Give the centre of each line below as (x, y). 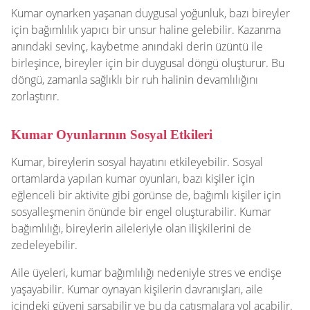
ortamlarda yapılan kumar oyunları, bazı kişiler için (133, 178)
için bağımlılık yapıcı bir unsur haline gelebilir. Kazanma (146, 29)
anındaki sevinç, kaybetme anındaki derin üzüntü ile (137, 46)
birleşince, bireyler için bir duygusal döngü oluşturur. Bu (148, 63)
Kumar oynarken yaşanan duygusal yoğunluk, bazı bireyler (151, 13)
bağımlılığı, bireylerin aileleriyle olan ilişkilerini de (131, 228)
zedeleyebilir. (44, 245)
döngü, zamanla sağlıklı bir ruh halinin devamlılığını (135, 79)
